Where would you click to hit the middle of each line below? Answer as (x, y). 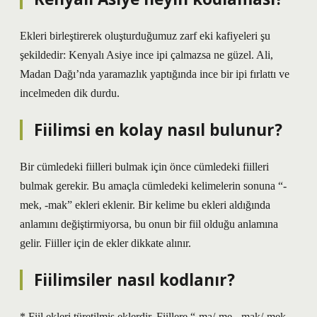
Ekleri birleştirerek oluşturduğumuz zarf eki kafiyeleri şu (145, 36)
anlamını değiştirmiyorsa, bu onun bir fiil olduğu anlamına (149, 224)
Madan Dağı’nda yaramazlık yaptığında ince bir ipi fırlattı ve (155, 74)
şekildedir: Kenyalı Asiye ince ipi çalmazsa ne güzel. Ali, (146, 55)
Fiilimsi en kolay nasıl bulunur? (158, 130)
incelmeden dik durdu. (70, 93)
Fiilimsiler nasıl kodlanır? (134, 280)
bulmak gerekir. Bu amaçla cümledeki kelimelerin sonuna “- (153, 186)
